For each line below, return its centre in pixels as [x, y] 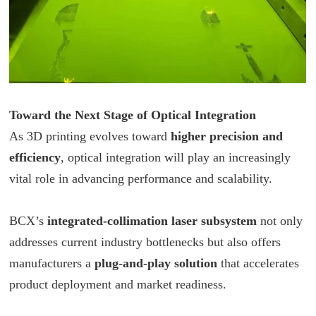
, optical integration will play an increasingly [176, 158]
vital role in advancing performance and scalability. [141, 179]
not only [280, 221]
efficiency [35, 158]
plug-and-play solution [156, 263]
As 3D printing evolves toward [90, 136]
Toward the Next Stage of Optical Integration [133, 115]
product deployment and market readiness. [118, 285]
